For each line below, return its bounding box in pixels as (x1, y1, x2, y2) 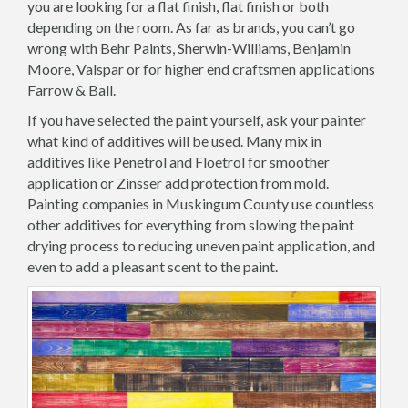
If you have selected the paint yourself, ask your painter (27, 110, 366, 128)
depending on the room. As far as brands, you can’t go (27, 17, 355, 36)
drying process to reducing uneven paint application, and (27, 236, 375, 254)
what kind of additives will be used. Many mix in (27, 131, 321, 149)
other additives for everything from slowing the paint (27, 215, 354, 233)
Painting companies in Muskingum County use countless (27, 194, 374, 212)
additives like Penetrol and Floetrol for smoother (27, 152, 330, 170)
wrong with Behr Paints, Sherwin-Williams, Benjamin (27, 38, 351, 56)
